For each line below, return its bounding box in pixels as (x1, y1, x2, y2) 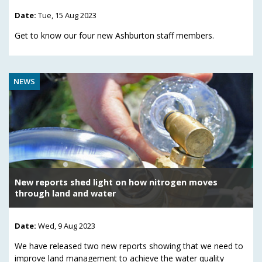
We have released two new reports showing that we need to (15, 240, 243, 252)
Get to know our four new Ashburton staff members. (15, 29, 214, 41)
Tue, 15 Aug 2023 (38, 9, 96, 20)
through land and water (15, 187, 116, 199)
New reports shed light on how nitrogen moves (15, 176, 218, 188)
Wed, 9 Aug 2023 (38, 220, 95, 232)
